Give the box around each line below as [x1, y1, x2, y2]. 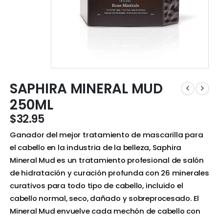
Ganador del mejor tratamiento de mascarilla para [10, 130, 203, 140]
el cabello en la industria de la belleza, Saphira [10, 142, 182, 153]
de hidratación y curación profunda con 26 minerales [10, 168, 209, 178]
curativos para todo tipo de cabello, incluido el [10, 180, 183, 191]
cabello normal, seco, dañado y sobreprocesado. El [10, 193, 199, 204]
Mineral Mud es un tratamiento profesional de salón [10, 155, 204, 166]
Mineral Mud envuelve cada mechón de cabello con [10, 206, 200, 217]
